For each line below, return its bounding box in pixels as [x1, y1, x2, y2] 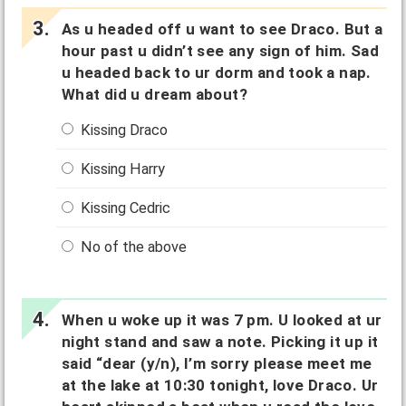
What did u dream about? [61, 85, 247, 104]
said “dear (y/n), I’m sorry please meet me [61, 353, 372, 372]
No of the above [77, 237, 188, 256]
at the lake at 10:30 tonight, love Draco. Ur [61, 375, 379, 394]
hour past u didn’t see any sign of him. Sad [61, 42, 379, 61]
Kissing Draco [77, 121, 169, 139]
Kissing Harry [77, 159, 166, 178]
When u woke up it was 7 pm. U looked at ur [61, 310, 382, 329]
